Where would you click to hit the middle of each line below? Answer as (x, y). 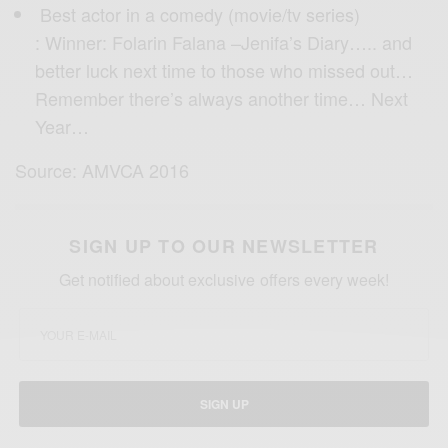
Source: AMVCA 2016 (102, 169)
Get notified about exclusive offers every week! (224, 279)
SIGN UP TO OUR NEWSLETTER (224, 245)
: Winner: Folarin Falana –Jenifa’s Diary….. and (223, 41)
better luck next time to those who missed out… (224, 69)
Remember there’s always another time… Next (221, 97)
